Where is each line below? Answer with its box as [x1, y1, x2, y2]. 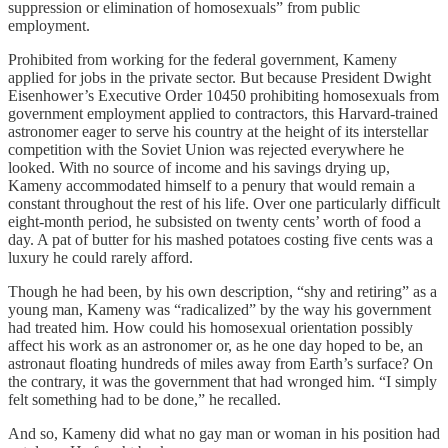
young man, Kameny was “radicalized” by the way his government [8, 301, 431, 319]
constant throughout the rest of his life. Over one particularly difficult [8, 195, 440, 213]
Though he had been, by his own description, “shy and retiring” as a [8, 283, 437, 301]
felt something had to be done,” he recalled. [8, 391, 281, 409]
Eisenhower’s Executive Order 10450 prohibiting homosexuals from [8, 87, 439, 105]
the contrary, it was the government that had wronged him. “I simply [8, 373, 437, 391]
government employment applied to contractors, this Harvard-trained [8, 105, 438, 123]
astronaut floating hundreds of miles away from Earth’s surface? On [8, 355, 433, 373]
